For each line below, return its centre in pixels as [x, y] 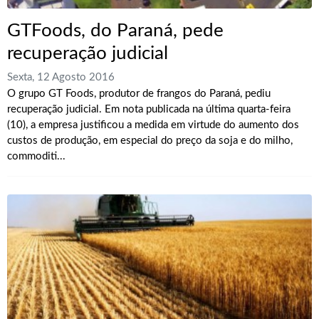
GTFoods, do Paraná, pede [115, 30]
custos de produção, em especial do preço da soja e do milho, [150, 141]
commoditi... [36, 157]
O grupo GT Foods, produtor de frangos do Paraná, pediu [139, 94]
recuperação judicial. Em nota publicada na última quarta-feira [149, 110]
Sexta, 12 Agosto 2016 [61, 78]
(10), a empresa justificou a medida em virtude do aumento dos [153, 125]
